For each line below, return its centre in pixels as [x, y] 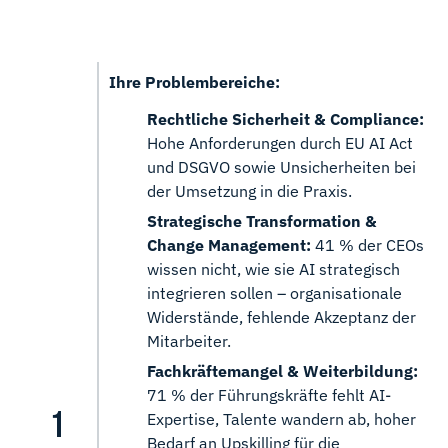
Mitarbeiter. [189, 341]
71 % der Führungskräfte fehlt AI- [269, 395]
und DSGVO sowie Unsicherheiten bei [281, 167]
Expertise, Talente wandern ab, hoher [281, 419]
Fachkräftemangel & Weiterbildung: [282, 371]
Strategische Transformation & [262, 221]
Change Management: [229, 245]
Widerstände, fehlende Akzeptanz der [281, 317]
